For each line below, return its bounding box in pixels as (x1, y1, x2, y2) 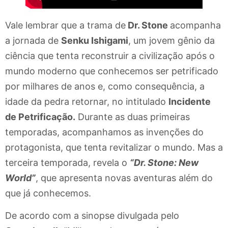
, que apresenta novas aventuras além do (36, 173, 213, 184)
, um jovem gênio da (128, 35, 215, 46)
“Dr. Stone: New (130, 157, 198, 168)
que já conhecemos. (5, 188, 91, 199)
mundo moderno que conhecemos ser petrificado (5, 66, 218, 77)
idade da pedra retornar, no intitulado (5, 96, 168, 107)
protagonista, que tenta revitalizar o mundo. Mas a (5, 142, 223, 153)
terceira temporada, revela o (5, 157, 130, 168)
